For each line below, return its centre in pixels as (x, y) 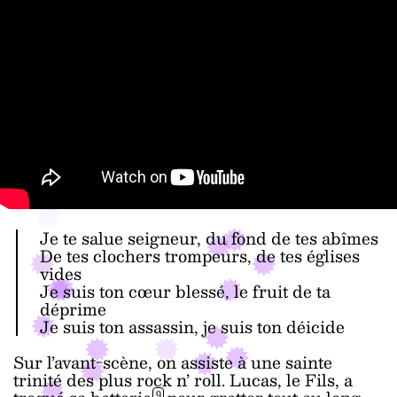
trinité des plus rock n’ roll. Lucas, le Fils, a (183, 380)
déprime (73, 309)
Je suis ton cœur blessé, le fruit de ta (185, 292)
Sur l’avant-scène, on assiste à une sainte (173, 362)
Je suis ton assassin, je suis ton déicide (192, 327)
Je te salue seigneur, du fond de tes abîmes (209, 238)
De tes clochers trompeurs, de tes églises (199, 256)
